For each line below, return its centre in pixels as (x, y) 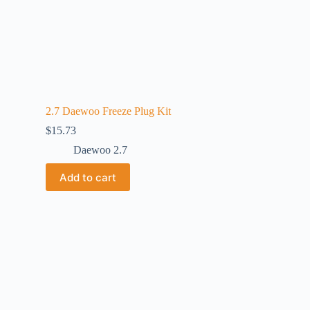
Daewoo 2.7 (100, 150)
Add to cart (88, 177)
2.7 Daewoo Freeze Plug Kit (108, 111)
